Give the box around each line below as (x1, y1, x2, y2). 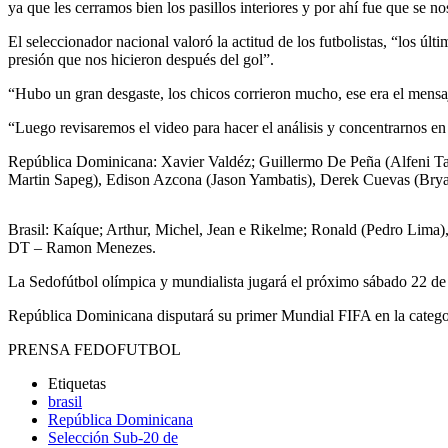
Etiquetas (48, 375, 106, 393)
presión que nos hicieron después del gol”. (8, 51, 274, 69)
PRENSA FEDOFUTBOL (8, 341, 185, 359)
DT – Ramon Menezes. (8, 239, 156, 257)
